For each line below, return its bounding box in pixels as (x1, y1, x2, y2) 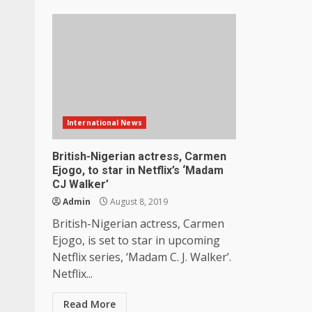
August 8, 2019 (108, 195, 168, 208)
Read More (63, 297, 116, 311)
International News (67, 117, 142, 127)
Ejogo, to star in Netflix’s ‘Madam (52, 163, 224, 177)
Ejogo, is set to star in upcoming (52, 232, 220, 248)
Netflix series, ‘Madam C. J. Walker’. (52, 249, 231, 265)
